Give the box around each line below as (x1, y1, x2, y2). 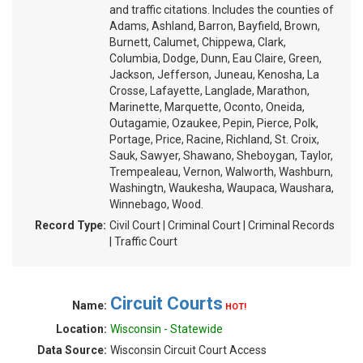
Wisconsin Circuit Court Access (110, 344, 267, 357)
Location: (56, 322, 107, 335)
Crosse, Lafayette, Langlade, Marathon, (109, 84, 310, 97)
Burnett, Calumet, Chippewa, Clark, (109, 36, 286, 49)
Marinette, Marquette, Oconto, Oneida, (109, 100, 305, 113)
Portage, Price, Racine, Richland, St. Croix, (109, 133, 319, 146)
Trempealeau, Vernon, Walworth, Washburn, (109, 165, 333, 178)
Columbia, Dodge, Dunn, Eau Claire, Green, (109, 52, 322, 65)
